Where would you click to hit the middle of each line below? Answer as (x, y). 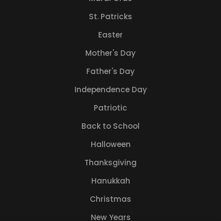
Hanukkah (110, 181)
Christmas (110, 199)
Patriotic (110, 108)
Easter (110, 35)
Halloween (110, 144)
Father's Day (110, 71)
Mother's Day (110, 53)
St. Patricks (110, 16)
